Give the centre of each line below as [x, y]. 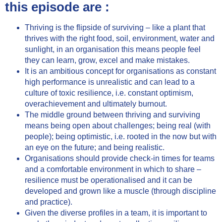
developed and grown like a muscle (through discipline [120, 191]
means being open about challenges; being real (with [118, 126]
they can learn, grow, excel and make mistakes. [107, 60]
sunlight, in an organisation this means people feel [113, 50]
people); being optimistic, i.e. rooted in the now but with [121, 137]
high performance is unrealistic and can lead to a [110, 82]
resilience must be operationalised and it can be [109, 180]
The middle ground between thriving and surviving [112, 115]
